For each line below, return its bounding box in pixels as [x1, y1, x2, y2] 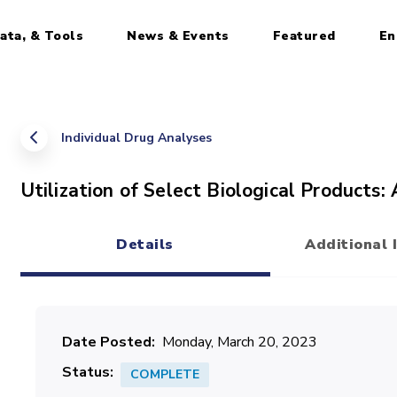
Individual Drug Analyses [60, 129, 212, 146]
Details [116, 235, 174, 254]
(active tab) [144, 253, 230, 273]
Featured [272, 27, 336, 44]
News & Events [127, 27, 230, 44]
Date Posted [61, 332, 152, 352]
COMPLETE [129, 366, 199, 383]
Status [61, 362, 110, 382]
